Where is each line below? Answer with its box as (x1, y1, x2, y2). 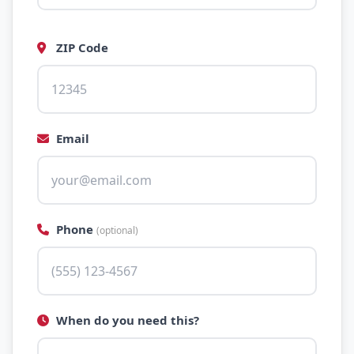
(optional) (96, 224, 138, 237)
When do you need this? (53, 312, 199, 328)
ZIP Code (53, 40, 108, 55)
